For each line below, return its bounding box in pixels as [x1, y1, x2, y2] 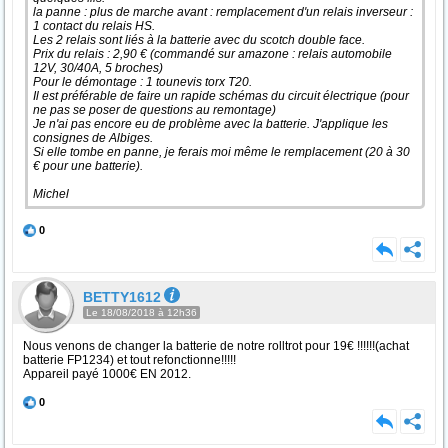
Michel [33, 187, 69, 201]
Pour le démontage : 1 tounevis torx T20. [33, 75, 255, 89]
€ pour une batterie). [33, 159, 146, 173]
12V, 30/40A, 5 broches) [33, 61, 166, 75]
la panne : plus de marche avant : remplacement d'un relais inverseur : [33, 5, 413, 19]
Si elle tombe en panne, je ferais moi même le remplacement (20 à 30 [33, 145, 410, 159]
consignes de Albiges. [33, 131, 156, 145]
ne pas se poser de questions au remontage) [33, 103, 279, 117]
